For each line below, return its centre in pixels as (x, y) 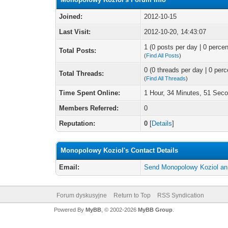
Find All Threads (166, 78)
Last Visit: (75, 32)
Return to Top (132, 195)
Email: (69, 167)
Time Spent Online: (90, 93)
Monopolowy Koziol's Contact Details (120, 150)
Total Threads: (82, 74)
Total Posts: (78, 51)
